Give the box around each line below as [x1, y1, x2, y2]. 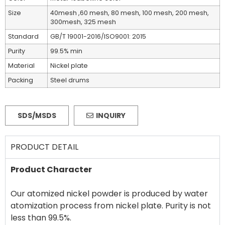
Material [8, 61, 35, 70]
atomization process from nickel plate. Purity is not [11, 200, 211, 212]
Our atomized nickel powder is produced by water [11, 188, 208, 200]
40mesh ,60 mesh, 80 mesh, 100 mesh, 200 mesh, [50, 9, 209, 18]
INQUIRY [96, 110, 126, 121]
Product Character [11, 164, 92, 176]
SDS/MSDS [18, 110, 56, 121]
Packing [8, 76, 33, 85]
